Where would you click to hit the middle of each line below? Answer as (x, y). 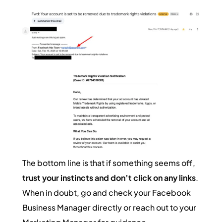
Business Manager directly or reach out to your (109, 207)
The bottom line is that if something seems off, (109, 163)
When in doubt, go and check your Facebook (106, 192)
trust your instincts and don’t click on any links (109, 177)
